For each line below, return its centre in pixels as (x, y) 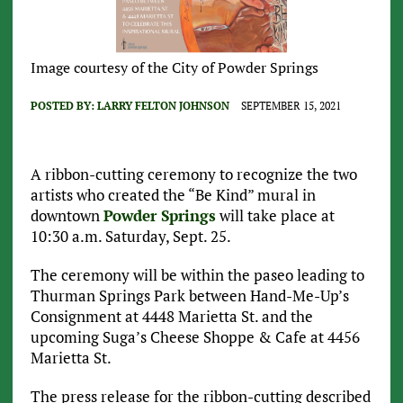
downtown (67, 215)
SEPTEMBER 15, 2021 (291, 105)
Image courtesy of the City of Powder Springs (174, 67)
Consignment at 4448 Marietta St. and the (171, 316)
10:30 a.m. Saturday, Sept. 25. (130, 236)
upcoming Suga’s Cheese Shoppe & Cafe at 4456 (195, 336)
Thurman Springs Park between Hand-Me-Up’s (189, 295)
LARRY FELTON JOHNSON (163, 105)
